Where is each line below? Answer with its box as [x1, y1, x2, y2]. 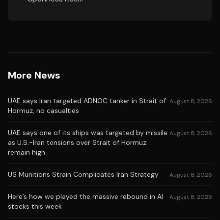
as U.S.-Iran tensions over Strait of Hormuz [8, 138, 146, 147]
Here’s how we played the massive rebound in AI [8, 192, 163, 201]
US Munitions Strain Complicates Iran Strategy [8, 170, 159, 179]
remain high [8, 148, 45, 157]
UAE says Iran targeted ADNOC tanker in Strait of [8, 96, 166, 105]
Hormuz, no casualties [8, 106, 79, 115]
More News [8, 69, 60, 82]
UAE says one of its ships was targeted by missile [8, 128, 167, 137]
